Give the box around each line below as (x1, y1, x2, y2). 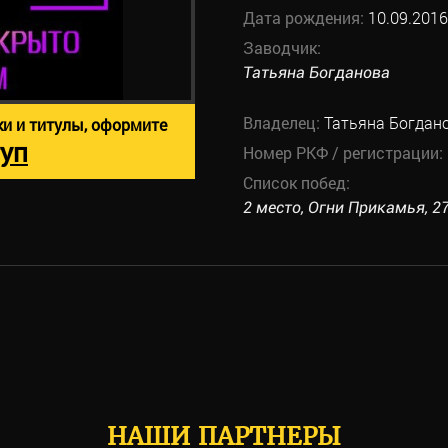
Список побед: (242, 172, 350, 193)
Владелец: (242, 112, 324, 133)
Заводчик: (242, 37, 321, 58)
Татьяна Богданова (242, 63, 390, 82)
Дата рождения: (242, 7, 368, 28)
